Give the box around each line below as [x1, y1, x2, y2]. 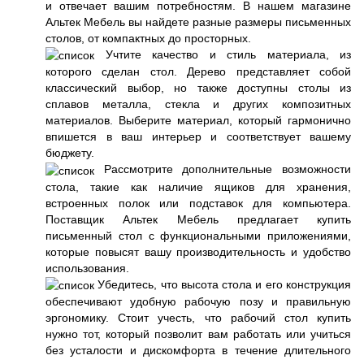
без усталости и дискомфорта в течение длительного [45, 344, 351, 357]
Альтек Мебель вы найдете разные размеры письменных [45, 15, 351, 29]
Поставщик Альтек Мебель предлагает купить [45, 212, 351, 226]
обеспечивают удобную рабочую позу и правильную [45, 295, 351, 309]
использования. [45, 261, 129, 275]
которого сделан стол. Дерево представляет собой [45, 65, 351, 79]
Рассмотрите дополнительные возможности [94, 162, 351, 176]
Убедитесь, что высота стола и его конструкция [94, 277, 351, 291]
